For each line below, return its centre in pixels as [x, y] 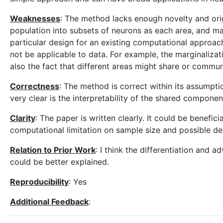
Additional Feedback [49, 202]
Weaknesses [35, 18]
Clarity [23, 118]
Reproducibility [39, 182]
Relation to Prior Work [53, 150]
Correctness [35, 86]
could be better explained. [59, 162]
